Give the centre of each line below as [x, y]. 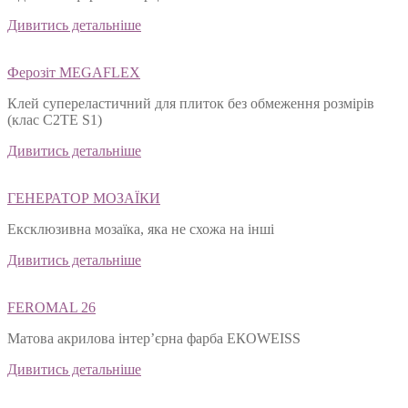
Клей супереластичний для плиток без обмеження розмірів [191, 104]
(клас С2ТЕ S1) [55, 120]
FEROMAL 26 [51, 308]
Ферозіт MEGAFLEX [74, 73]
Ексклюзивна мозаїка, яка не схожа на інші [141, 229]
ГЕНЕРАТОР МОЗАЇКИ [84, 199]
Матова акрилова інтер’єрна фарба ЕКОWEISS [154, 339]
